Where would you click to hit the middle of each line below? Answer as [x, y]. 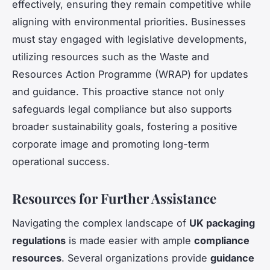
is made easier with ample [130, 240]
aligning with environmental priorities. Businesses [129, 21]
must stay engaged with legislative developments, [130, 39]
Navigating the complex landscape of [101, 223]
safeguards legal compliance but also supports [122, 109]
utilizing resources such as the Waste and [111, 56]
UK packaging [222, 223]
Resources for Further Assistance [114, 198]
